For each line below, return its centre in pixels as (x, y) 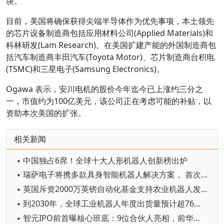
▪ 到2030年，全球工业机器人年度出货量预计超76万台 (197, 204)
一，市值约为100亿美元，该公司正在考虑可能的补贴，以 (109, 101)
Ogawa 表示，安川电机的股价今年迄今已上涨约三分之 (104, 89)
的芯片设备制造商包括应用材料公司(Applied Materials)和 (109, 33)
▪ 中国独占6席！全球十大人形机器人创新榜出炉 (102, 160)
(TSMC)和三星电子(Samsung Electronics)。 (85, 69)
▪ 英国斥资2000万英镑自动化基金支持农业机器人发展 (204, 189)
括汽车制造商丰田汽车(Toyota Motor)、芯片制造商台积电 (110, 57)
